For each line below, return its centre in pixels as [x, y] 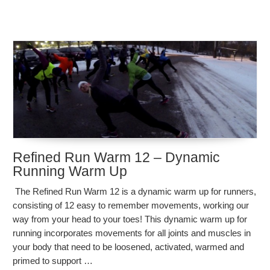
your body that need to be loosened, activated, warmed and [129, 246]
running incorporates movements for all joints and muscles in [132, 233]
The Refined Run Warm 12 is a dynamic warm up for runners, [135, 191]
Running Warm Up [70, 171]
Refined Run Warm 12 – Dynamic [117, 157]
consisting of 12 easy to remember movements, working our [131, 205]
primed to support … [53, 260]
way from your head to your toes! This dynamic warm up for [130, 219]
